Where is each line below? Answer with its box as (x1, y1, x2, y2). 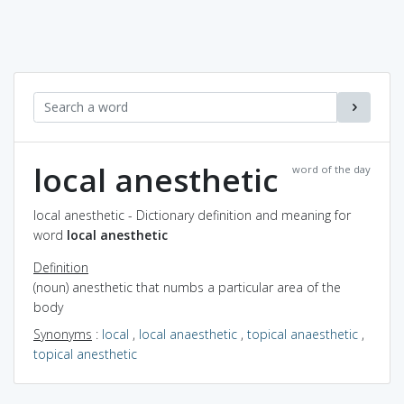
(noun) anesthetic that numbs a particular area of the (33, 278, 341, 296)
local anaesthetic (139, 325, 237, 343)
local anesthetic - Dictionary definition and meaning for (33, 206, 351, 224)
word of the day (292, 161, 371, 176)
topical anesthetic (33, 344, 137, 363)
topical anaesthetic (247, 325, 358, 343)
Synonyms (33, 325, 92, 343)
